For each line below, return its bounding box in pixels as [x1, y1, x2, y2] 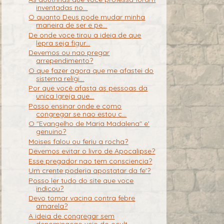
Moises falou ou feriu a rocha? [28, 136, 128, 146]
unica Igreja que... [36, 91, 94, 101]
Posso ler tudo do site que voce [28, 175, 134, 185]
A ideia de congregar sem [28, 211, 115, 220]
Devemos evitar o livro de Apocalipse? [28, 146, 155, 156]
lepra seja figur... [36, 38, 90, 47]
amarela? [36, 201, 68, 211]
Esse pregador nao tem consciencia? [28, 156, 152, 165]
